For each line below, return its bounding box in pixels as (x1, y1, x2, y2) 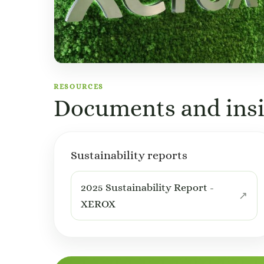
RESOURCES (54, 82, 104, 91)
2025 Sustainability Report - (81, 181, 214, 193)
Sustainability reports (71, 148, 187, 162)
